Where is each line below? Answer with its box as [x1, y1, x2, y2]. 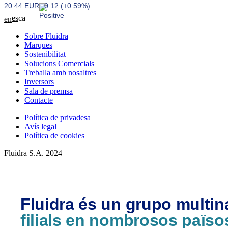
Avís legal [24, 122, 56, 131]
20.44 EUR [4, 2, 39, 10]
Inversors [24, 77, 54, 86]
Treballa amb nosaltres [24, 68, 96, 77]
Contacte [24, 96, 53, 104]
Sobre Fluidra [24, 32, 68, 40]
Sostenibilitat [24, 50, 66, 59]
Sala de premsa [24, 87, 73, 95]
